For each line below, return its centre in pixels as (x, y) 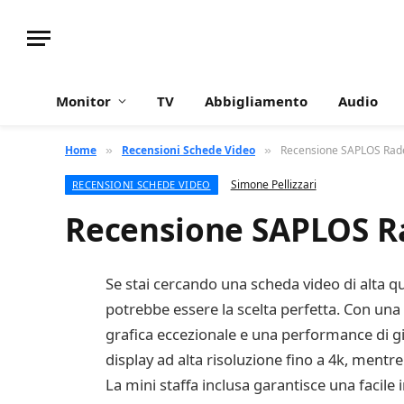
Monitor (83, 101)
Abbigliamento (256, 101)
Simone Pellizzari (273, 184)
